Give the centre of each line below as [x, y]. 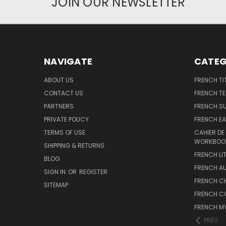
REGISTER [93, 172]
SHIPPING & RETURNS [74, 145]
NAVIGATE [68, 61]
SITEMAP [56, 185]
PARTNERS [59, 106]
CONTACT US [64, 93]
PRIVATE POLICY [66, 119]
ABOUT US [59, 80]
